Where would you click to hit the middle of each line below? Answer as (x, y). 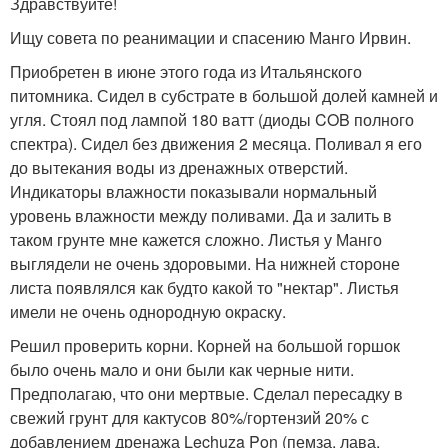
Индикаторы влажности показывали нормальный (193, 191)
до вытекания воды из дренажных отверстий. (179, 167)
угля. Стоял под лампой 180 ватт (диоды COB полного (212, 119)
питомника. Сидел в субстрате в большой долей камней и (224, 95)
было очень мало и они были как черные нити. (182, 369)
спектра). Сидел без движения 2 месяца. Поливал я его (216, 143)
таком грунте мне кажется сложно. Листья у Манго (196, 239)
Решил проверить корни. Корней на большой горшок (205, 345)
